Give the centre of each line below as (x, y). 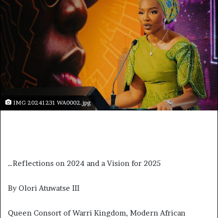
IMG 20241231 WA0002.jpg (51, 103)
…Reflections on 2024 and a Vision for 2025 (84, 163)
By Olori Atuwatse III (44, 188)
